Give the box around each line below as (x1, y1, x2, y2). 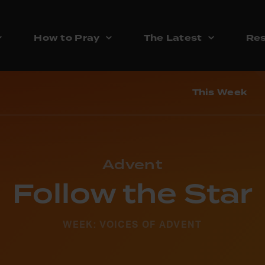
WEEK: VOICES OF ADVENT (63, 220, 202, 230)
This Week (192, 86, 247, 99)
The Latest (143, 32, 202, 44)
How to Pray (34, 32, 100, 44)
